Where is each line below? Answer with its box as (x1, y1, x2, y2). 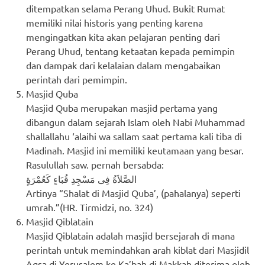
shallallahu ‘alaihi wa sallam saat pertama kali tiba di (26, 130, 242, 142)
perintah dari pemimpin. (26, 73, 127, 85)
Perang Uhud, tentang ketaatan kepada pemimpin (26, 44, 235, 57)
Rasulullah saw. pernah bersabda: (26, 158, 164, 170)
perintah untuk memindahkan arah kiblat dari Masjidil (26, 243, 249, 256)
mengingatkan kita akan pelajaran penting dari (26, 30, 220, 43)
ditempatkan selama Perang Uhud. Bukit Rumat (26, 2, 225, 14)
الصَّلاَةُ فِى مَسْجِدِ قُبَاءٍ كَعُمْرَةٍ (26, 172, 137, 185)
